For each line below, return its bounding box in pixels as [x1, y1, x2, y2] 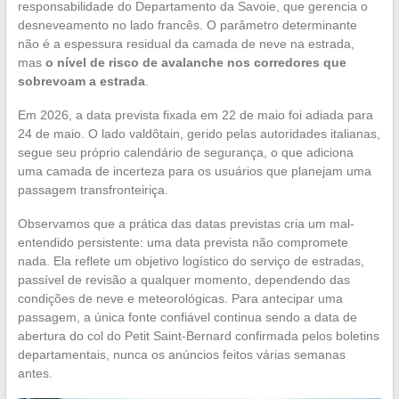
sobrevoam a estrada [17, 73, 145, 88]
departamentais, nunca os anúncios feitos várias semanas [17, 346, 346, 362]
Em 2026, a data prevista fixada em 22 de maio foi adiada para [17, 107, 373, 122]
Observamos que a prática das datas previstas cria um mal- [17, 216, 354, 231]
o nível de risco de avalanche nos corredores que [45, 54, 346, 69]
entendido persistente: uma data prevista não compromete [17, 234, 348, 249]
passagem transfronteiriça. [17, 182, 168, 197]
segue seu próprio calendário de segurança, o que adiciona [17, 144, 354, 159]
